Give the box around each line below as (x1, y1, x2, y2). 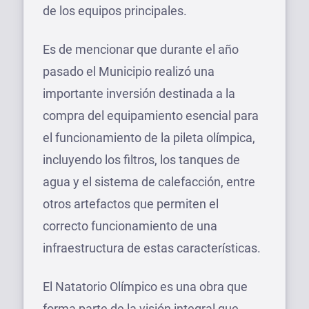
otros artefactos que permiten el (43, 197, 219, 211)
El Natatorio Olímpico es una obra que (43, 279, 248, 294)
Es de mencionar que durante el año (43, 42, 239, 57)
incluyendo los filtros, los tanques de (43, 152, 240, 167)
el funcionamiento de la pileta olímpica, (43, 130, 255, 145)
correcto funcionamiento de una (43, 219, 217, 233)
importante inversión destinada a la (43, 86, 235, 101)
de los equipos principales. (43, 3, 187, 18)
